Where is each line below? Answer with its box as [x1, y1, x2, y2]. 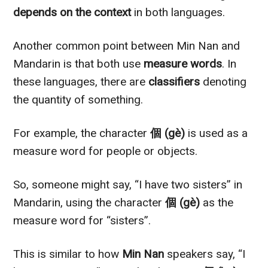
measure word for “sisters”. [13, 214, 151, 228]
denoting [200, 75, 247, 89]
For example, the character [13, 126, 151, 141]
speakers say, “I [164, 247, 246, 261]
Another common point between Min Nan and [13, 39, 240, 53]
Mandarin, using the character [13, 196, 163, 210]
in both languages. [131, 5, 226, 20]
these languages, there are [13, 75, 149, 89]
